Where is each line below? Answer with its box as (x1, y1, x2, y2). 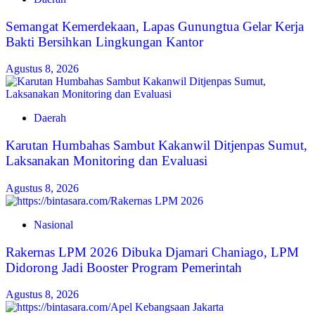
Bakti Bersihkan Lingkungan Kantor (6, 34, 203, 49)
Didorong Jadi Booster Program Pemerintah (6, 259, 242, 275)
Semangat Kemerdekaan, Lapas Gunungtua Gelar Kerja (6, 18, 304, 34)
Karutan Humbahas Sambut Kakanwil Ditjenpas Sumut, (6, 138, 307, 153)
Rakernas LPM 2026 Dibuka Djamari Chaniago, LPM (6, 244, 299, 259)
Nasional (34, 218, 73, 231)
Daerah (34, 112, 66, 124)
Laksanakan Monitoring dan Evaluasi (6, 153, 207, 169)
